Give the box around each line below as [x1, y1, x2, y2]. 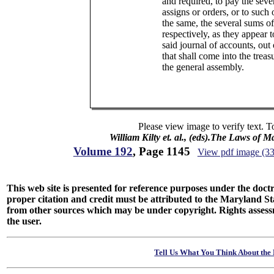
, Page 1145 [132, 145, 190, 158]
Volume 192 [73, 145, 133, 158]
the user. [7, 216, 42, 226]
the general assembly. [162, 62, 245, 72]
